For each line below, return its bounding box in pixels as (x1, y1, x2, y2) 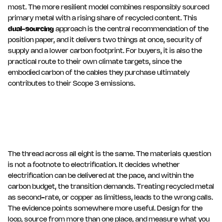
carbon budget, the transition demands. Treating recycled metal (8, 183, 214, 190)
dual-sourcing (8, 26, 54, 33)
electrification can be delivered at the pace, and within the (8, 172, 194, 179)
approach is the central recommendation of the (54, 26, 209, 33)
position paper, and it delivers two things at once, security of (8, 37, 202, 44)
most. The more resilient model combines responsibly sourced (8, 4, 209, 11)
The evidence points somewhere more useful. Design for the (8, 205, 203, 212)
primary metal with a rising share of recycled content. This (8, 15, 197, 22)
